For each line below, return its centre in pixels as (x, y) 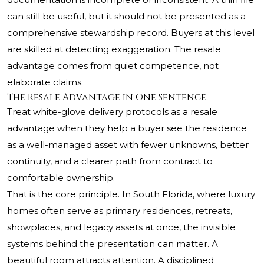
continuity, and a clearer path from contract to (110, 161)
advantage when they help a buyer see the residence (127, 128)
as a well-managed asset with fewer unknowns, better (128, 145)
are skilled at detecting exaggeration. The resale (114, 49)
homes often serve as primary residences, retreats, (120, 211)
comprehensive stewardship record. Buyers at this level (131, 33)
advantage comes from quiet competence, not (113, 66)
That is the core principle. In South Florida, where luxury (131, 194)
